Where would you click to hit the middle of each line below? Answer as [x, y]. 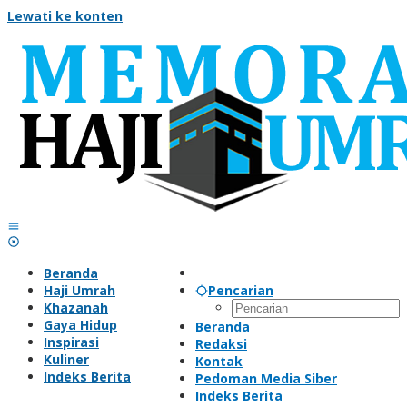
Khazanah [76, 308]
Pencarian [241, 290]
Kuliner [66, 359]
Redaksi [221, 344]
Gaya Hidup [80, 325]
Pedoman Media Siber [266, 378]
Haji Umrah [79, 290]
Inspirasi [71, 342]
